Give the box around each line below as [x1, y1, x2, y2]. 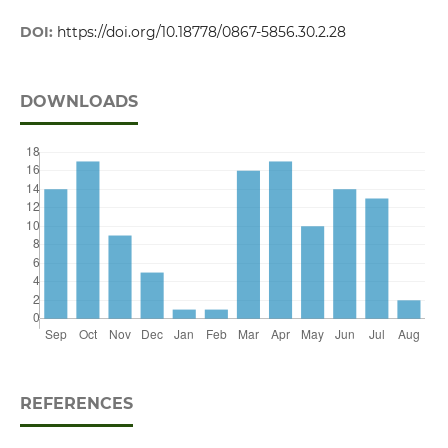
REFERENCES [19, 393, 133, 413]
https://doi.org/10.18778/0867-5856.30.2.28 [56, 22, 346, 41]
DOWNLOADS [19, 91, 138, 111]
